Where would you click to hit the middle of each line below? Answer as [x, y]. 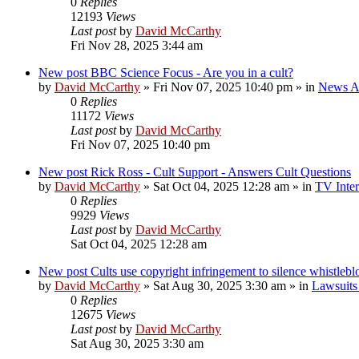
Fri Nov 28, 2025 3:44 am [137, 45]
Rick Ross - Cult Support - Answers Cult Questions [221, 171]
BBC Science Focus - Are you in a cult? [192, 72]
